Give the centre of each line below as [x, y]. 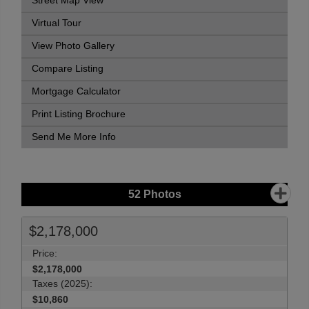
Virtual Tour [57, 23]
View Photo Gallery [73, 46]
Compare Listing [68, 69]
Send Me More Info [74, 137]
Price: [45, 253]
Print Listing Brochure [79, 114]
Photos [161, 194]
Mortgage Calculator [76, 91]
